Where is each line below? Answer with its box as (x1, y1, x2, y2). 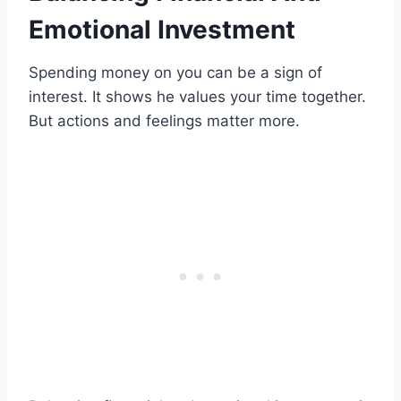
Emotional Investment (29, 14, 295, 46)
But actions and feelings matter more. (29, 112, 300, 131)
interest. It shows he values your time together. (29, 88, 366, 107)
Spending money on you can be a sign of (29, 64, 322, 82)
